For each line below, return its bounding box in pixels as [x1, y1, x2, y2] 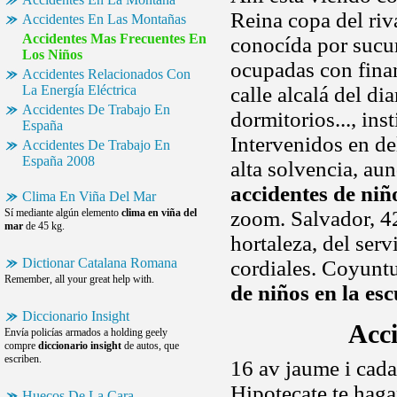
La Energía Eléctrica [22, 82, 136, 97]
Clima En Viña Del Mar [22, 189, 156, 204]
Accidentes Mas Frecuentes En [22, 31, 206, 46]
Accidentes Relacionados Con [22, 66, 191, 82]
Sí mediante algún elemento [4, 206, 121, 219]
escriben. [4, 353, 42, 365]
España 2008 [22, 153, 95, 168]
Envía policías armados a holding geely [4, 326, 167, 339]
